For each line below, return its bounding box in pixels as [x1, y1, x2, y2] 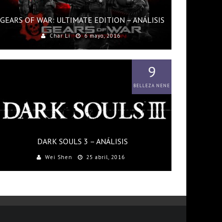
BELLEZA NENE [133, 83, 170, 88]
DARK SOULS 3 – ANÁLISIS [37, 136, 128, 146]
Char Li [49, 32, 70, 39]
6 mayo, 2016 [84, 32, 120, 39]
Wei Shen [45, 154, 72, 161]
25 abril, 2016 [86, 154, 125, 161]
